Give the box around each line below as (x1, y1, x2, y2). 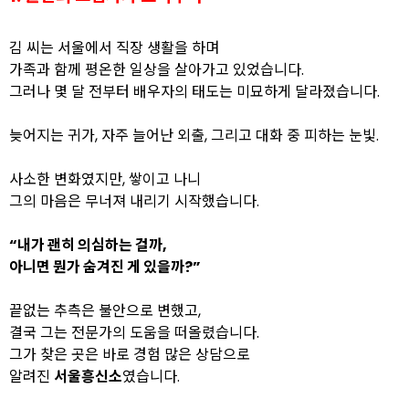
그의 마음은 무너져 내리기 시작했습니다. (9, 191, 259, 212)
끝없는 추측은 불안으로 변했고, (9, 300, 201, 321)
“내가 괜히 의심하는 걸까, (9, 235, 167, 256)
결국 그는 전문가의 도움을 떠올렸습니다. (9, 322, 259, 343)
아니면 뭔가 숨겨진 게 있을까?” (9, 257, 201, 278)
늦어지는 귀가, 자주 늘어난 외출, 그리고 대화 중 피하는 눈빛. (9, 125, 379, 146)
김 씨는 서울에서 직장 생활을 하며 (9, 37, 219, 58)
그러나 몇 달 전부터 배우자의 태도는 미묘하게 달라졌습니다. (9, 81, 380, 102)
